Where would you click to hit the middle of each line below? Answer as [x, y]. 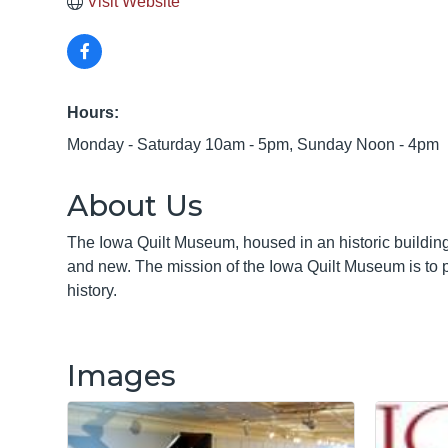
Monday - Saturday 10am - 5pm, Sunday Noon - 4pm [253, 144]
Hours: [93, 112]
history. [92, 290]
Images [121, 375]
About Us [135, 205]
